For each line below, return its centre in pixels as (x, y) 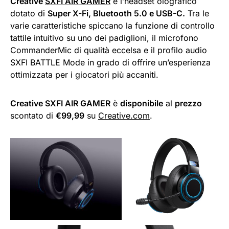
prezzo (188, 103)
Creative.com (124, 115)
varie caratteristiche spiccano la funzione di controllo (112, 25)
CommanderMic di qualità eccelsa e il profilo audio (109, 50)
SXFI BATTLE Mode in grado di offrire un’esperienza (110, 62)
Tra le (197, 13)
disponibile (142, 103)
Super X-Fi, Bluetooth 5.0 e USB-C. (116, 13)
